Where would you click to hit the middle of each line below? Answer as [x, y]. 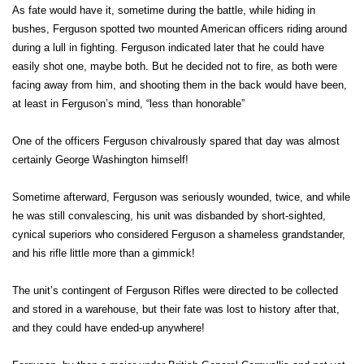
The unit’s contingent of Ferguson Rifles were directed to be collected [175, 290]
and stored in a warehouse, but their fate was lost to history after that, [176, 309]
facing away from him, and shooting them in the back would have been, [180, 85]
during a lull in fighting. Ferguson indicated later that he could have [168, 48]
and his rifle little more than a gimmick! [104, 253]
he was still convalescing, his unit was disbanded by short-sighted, [169, 216]
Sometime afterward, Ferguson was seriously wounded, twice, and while [181, 197]
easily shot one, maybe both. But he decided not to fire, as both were [175, 66]
